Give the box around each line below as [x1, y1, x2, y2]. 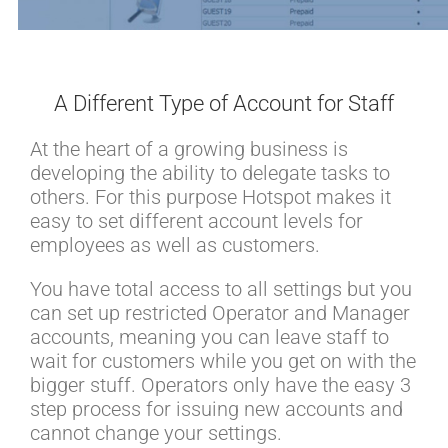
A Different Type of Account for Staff [54, 91, 394, 117]
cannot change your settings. [30, 421, 282, 446]
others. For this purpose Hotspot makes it [30, 185, 391, 210]
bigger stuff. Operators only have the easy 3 [30, 373, 411, 398]
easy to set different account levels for [30, 209, 363, 234]
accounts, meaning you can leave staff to [30, 325, 389, 350]
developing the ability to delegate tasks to [30, 161, 390, 186]
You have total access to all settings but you [30, 277, 412, 302]
